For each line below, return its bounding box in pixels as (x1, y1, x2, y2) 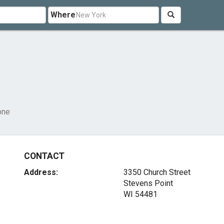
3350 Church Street (123, 167, 190, 177)
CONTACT (24, 151, 64, 161)
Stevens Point (123, 178, 173, 188)
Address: (24, 167, 58, 177)
